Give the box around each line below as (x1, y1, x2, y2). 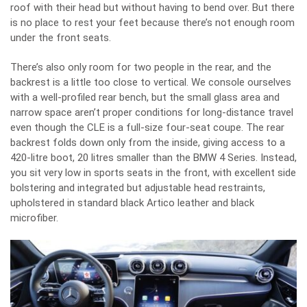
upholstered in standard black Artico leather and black (10, 196, 254, 209)
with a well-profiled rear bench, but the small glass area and (10, 90, 280, 103)
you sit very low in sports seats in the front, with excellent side (10, 166, 296, 179)
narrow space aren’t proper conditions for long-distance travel (10, 106, 293, 119)
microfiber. (10, 211, 58, 224)
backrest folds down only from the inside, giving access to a (10, 136, 285, 149)
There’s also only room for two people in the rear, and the (10, 60, 271, 73)
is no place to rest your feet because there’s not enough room (10, 16, 295, 29)
